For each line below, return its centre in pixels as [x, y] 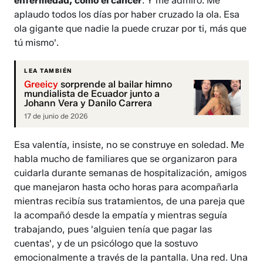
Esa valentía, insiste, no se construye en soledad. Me [129, 144]
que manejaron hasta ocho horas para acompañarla [127, 187]
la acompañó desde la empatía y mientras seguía [121, 215]
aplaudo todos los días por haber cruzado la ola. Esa [127, 14]
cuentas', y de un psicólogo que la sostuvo [106, 243]
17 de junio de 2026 [56, 116]
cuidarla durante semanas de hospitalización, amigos [131, 173]
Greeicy [41, 84]
